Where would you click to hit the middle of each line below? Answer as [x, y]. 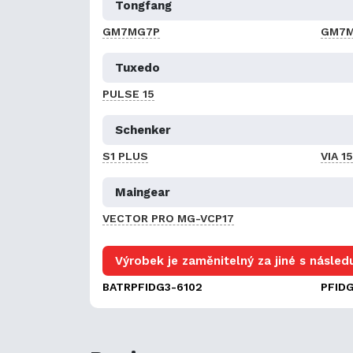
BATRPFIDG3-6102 [152, 286]
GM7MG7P [131, 31]
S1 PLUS [125, 156]
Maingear [143, 192]
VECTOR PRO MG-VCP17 [168, 218]
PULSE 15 [128, 93]
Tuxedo [137, 67]
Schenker [143, 130]
